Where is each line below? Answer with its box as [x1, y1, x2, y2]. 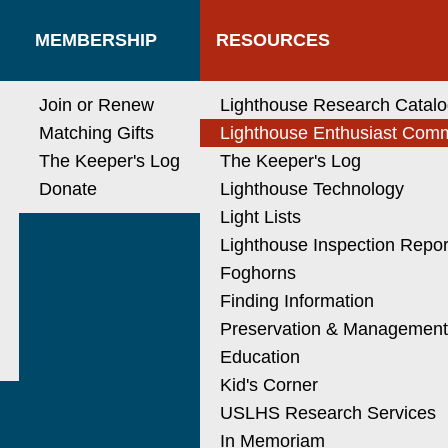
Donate [39, 179, 98, 199]
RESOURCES [216, 30, 331, 50]
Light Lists [220, 207, 302, 227]
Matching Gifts [39, 123, 155, 143]
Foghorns [220, 263, 297, 283]
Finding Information [220, 291, 375, 311]
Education [220, 347, 301, 367]
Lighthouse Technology [220, 179, 405, 199]
